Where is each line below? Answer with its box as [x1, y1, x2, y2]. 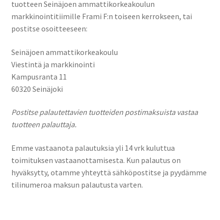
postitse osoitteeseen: [11, 23, 87, 33]
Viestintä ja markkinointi [11, 59, 95, 69]
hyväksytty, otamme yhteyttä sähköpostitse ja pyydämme [11, 167, 207, 177]
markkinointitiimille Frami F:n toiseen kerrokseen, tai [11, 11, 192, 21]
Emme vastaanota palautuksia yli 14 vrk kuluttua [11, 142, 175, 153]
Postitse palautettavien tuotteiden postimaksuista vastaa [11, 107, 198, 117]
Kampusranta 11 [11, 71, 67, 82]
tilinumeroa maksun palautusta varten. [11, 179, 143, 190]
